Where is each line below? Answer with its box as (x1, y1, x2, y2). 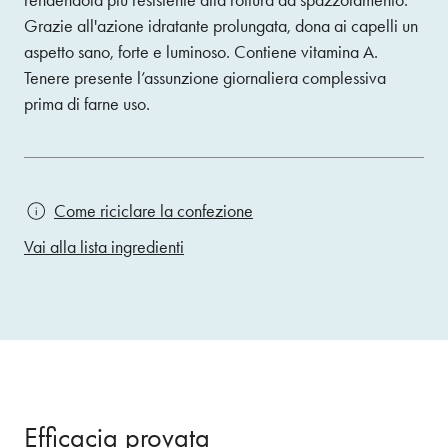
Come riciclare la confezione (54, 200, 253, 222)
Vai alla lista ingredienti (24, 236, 184, 258)
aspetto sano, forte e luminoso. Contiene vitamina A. (24, 41, 378, 63)
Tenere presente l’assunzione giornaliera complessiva (24, 67, 386, 89)
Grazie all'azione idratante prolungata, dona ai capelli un (24, 15, 418, 37)
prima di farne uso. (24, 93, 150, 115)
